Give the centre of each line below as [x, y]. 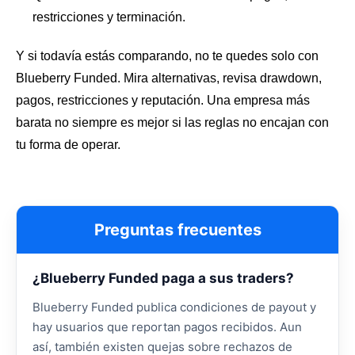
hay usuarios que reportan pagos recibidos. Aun [167, 327]
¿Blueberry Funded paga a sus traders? [163, 278]
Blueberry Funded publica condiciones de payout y [174, 307]
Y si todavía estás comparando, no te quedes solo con [167, 56]
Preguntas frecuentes [177, 230]
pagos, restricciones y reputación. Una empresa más [163, 101]
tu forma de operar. [68, 145]
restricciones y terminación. [109, 17]
